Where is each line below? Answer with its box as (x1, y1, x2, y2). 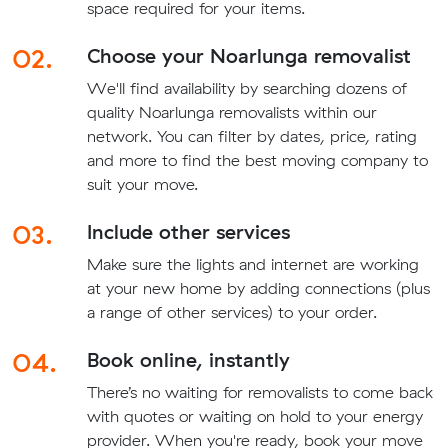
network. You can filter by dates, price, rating (86, 125, 417, 146)
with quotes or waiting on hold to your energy (86, 405, 423, 426)
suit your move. (86, 173, 198, 194)
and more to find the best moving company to (86, 149, 428, 170)
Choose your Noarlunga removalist (86, 42, 411, 68)
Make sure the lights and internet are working (86, 253, 419, 274)
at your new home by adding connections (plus (86, 277, 430, 298)
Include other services (86, 218, 290, 244)
